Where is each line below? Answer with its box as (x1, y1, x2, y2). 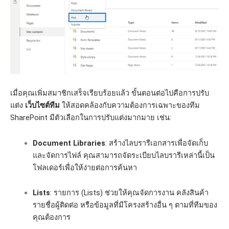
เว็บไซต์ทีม (25, 101, 60, 110)
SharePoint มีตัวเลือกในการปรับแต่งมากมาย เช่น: (10, 113, 171, 123)
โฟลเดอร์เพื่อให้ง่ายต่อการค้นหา (32, 163, 137, 172)
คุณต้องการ (32, 213, 71, 222)
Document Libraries (32, 138, 105, 148)
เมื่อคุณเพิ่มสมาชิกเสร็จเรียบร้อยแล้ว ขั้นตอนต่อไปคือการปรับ (10, 88, 209, 98)
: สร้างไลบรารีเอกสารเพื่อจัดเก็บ (105, 138, 208, 148)
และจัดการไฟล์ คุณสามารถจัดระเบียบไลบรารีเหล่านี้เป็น (32, 150, 215, 160)
